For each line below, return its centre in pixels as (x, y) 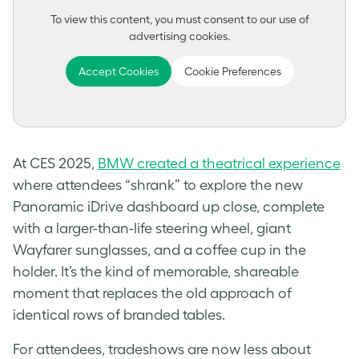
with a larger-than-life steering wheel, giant (152, 229)
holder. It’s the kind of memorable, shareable (156, 272)
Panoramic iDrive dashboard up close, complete (169, 207)
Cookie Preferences (232, 72)
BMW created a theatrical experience (219, 164)
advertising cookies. (179, 36)
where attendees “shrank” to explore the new (158, 186)
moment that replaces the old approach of (152, 294)
